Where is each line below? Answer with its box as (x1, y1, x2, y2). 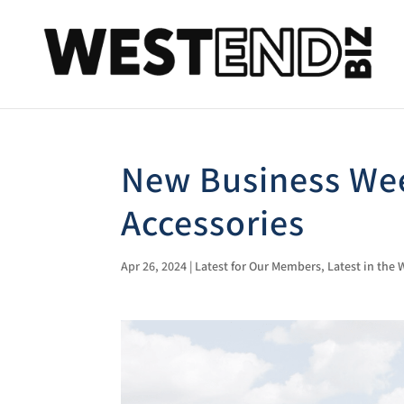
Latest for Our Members (195, 259, 322, 275)
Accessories (121, 201, 306, 248)
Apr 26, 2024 (121, 259, 188, 275)
